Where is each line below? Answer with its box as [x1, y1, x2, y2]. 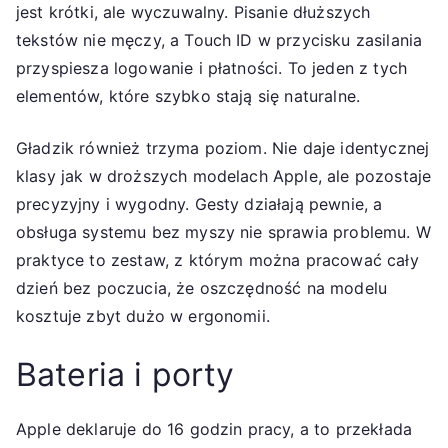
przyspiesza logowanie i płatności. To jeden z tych [16, 57, 408, 78]
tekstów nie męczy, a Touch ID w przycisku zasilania [16, 29, 423, 50]
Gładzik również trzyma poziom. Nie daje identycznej [16, 137, 430, 158]
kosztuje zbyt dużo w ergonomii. [16, 305, 270, 326]
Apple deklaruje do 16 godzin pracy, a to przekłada [16, 418, 413, 439]
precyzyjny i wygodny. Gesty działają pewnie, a [16, 193, 383, 214]
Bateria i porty [16, 354, 235, 394]
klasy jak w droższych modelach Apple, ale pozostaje [16, 165, 432, 186]
